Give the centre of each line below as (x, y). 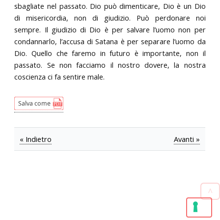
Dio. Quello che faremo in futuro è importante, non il (110, 53)
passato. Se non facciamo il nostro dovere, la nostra (110, 65)
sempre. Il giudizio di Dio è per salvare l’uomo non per (110, 29)
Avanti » (187, 139)
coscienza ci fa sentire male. (60, 76)
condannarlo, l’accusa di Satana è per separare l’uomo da (110, 41)
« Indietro (36, 139)
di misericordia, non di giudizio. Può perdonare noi (110, 17)
